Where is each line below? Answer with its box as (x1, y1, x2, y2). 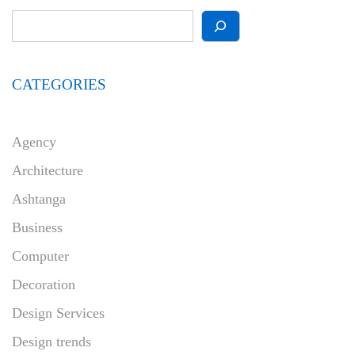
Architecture (12, 162, 83, 178)
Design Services (12, 304, 105, 321)
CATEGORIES (12, 75, 106, 93)
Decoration (12, 276, 75, 292)
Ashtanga (12, 190, 66, 207)
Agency (12, 133, 56, 150)
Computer (12, 247, 69, 264)
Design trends (12, 333, 91, 349)
